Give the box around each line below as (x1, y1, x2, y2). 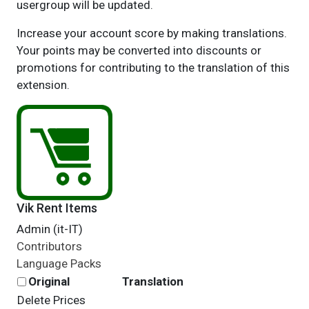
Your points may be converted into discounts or (16, 43, 261, 57)
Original (28, 275, 70, 288)
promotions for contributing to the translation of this (16, 61, 290, 74)
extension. (16, 78, 70, 92)
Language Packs (16, 257, 101, 270)
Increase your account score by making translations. (16, 26, 287, 40)
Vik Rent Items (16, 201, 97, 215)
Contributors (16, 239, 82, 253)
